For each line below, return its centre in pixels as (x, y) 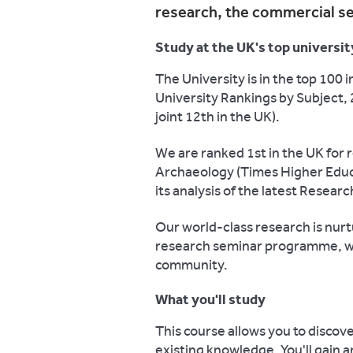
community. (191, 265)
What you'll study (210, 299)
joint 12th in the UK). (217, 117)
